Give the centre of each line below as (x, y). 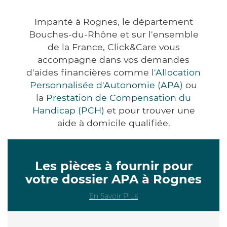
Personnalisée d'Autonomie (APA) (106, 85)
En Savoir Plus (113, 196)
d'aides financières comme (89, 72)
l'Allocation (176, 72)
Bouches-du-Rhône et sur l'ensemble (113, 34)
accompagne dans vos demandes (113, 59)
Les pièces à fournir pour (113, 166)
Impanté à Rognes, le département (113, 21)
